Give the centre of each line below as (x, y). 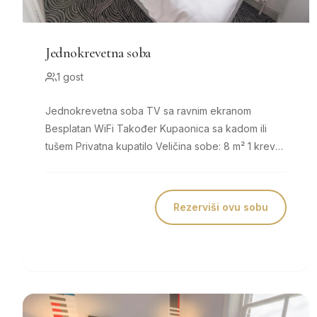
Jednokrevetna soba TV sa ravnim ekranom (96, 111)
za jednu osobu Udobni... (141, 164)
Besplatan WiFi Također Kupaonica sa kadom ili (81, 128)
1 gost (70, 77)
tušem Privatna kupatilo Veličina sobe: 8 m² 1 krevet (60, 146)
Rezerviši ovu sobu (221, 207)
